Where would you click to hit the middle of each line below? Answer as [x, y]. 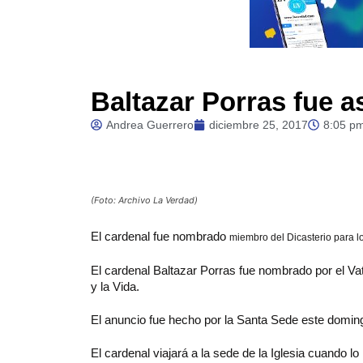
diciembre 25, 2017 [258, 125]
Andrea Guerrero [150, 125]
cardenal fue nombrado [167, 236]
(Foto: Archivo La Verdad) [144, 200]
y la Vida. [115, 286]
